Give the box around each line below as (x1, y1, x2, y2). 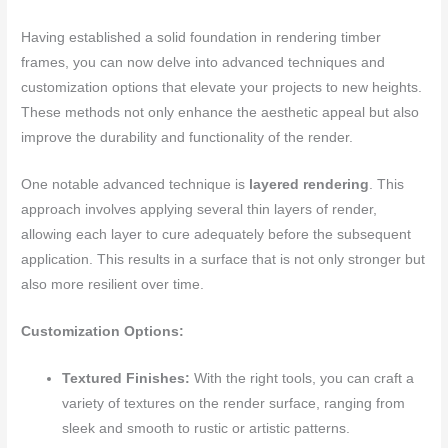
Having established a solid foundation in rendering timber (21, 30, 382, 46)
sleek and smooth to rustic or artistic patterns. (62, 420, 351, 436)
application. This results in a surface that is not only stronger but (21, 252, 426, 268)
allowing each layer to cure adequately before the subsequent (21, 227, 412, 243)
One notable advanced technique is (21, 177, 250, 193)
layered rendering (249, 177, 370, 193)
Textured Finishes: (62, 370, 191, 386)
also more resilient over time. (21, 277, 205, 293)
